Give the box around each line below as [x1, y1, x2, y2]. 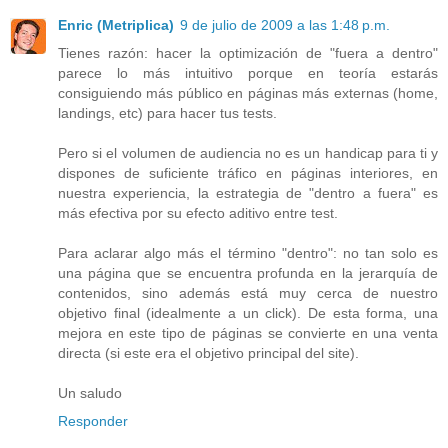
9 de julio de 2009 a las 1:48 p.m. [180, 16, 390, 33]
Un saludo [58, 384, 122, 401]
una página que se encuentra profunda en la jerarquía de [58, 264, 438, 281]
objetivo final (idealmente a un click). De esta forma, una [58, 304, 438, 321]
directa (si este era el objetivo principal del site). [58, 344, 359, 361]
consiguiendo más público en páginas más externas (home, [58, 84, 438, 101]
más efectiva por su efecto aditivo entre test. [58, 204, 338, 221]
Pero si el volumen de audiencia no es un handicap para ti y [58, 144, 438, 161]
